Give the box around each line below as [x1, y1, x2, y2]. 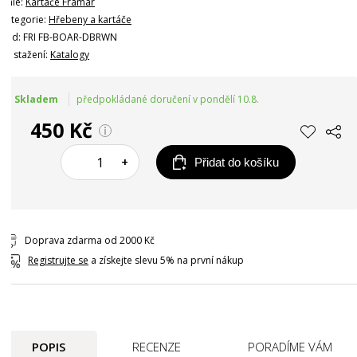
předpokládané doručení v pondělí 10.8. [76, 92, 259, 107]
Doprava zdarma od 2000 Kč [25, 233, 155, 248]
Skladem [14, 92, 58, 107]
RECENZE [132, 339, 181, 355]
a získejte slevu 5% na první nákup [88, 253, 244, 268]
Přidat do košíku [194, 155, 279, 169]
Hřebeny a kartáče [49, 13, 131, 27]
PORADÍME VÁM [248, 339, 332, 355]
